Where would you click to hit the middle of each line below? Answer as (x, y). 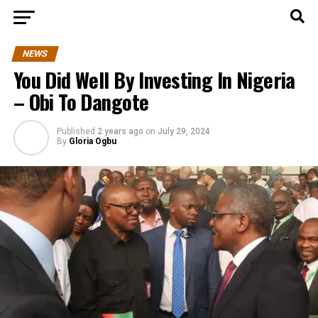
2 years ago (120, 131)
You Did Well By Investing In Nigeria (154, 79)
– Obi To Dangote (81, 102)
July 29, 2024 (183, 131)
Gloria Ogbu (92, 141)
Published (76, 131)
